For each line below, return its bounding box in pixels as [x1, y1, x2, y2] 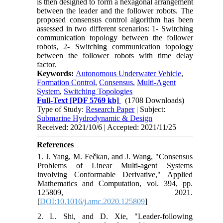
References [37, 140, 74, 149]
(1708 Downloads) [125, 96, 185, 105]
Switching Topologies [64, 87, 133, 96]
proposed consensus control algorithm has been [37, 15, 193, 24]
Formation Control [37, 78, 96, 87]
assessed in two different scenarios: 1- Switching [37, 24, 193, 33]
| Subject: [134, 105, 166, 113]
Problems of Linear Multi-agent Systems [37, 161, 193, 170]
